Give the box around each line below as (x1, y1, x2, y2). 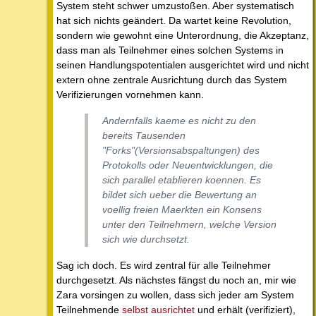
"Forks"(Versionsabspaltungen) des (102, 145, 260, 157)
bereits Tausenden (102, 130, 186, 142)
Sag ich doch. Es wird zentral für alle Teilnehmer (56, 260, 271, 272)
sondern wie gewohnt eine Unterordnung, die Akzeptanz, (56, 30, 309, 42)
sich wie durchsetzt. (102, 233, 190, 245)
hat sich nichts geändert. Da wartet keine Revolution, (56, 15, 291, 27)
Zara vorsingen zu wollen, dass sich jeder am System (56, 289, 294, 301)
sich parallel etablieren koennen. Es (102, 174, 261, 186)
